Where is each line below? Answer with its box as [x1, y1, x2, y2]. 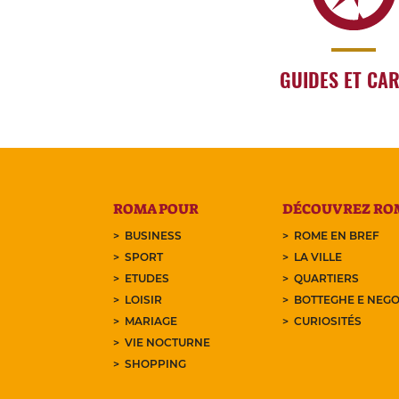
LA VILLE [294, 250, 343, 265]
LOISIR [125, 293, 163, 307]
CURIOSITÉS [294, 314, 362, 329]
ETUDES [125, 272, 170, 286]
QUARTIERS [294, 272, 360, 286]
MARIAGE [125, 314, 178, 329]
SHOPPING [125, 357, 187, 371]
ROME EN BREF [294, 229, 380, 243]
